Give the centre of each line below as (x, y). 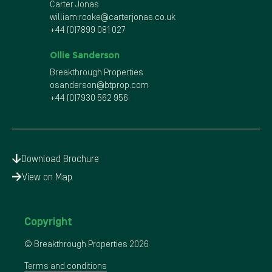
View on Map (47, 177)
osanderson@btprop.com (99, 85)
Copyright (48, 221)
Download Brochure (60, 158)
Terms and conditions (66, 266)
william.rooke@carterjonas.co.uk (113, 17)
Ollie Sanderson (85, 55)
